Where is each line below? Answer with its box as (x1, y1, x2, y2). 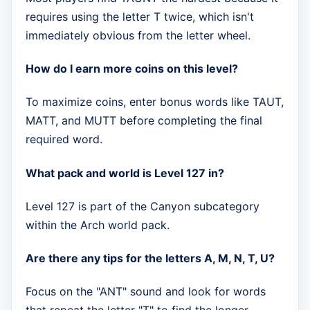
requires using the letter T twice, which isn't (26, 9, 254, 24)
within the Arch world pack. (26, 217, 170, 232)
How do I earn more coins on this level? (26, 62, 238, 76)
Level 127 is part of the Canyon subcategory (26, 199, 259, 213)
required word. (26, 132, 102, 147)
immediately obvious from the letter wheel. (26, 28, 250, 42)
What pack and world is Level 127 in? (26, 165, 224, 180)
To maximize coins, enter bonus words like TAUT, (26, 95, 284, 109)
